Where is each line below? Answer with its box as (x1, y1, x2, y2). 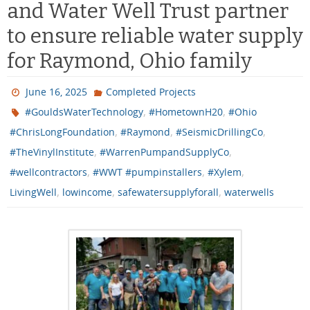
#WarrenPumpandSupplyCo (100, 145, 229, 158)
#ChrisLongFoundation (10, 125, 115, 138)
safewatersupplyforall (118, 185, 219, 199)
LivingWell (10, 185, 57, 199)
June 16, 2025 (26, 84, 88, 98)
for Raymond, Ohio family (7, 48, 252, 73)
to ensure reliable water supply (7, 23, 303, 48)
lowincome (62, 185, 112, 199)
